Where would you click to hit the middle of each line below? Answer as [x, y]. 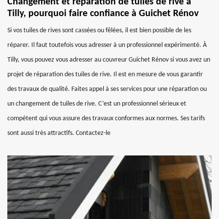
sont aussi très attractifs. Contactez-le [59, 133]
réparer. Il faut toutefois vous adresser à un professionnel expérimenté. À [107, 45]
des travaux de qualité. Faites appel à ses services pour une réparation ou [107, 89]
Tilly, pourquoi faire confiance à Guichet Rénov [103, 14]
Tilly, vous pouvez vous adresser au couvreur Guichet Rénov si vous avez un [109, 60]
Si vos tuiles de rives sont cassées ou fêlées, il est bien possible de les [99, 31]
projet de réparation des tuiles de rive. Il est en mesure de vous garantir [105, 75]
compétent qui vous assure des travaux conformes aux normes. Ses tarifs [106, 119]
